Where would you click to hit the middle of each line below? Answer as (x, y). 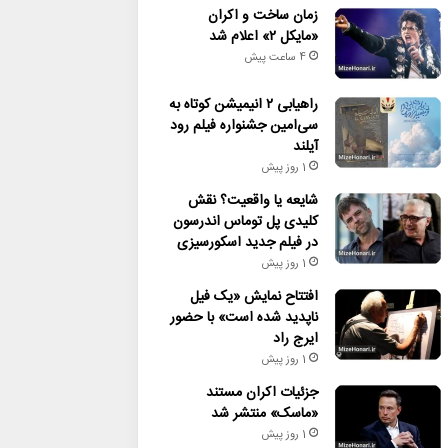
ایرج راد (295, 339)
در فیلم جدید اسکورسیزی (247, 243)
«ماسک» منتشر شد (264, 414)
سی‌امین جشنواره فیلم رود (243, 126)
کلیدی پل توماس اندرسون (245, 222)
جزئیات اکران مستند (261, 393)
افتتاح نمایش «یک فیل (253, 297)
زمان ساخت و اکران (262, 16)
